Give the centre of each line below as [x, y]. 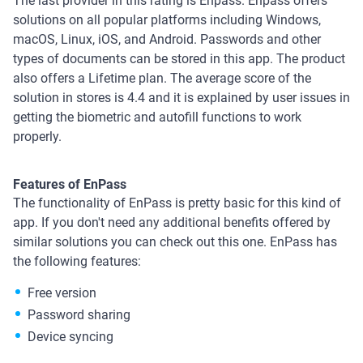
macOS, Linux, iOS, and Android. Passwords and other [167, 39]
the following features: [79, 261]
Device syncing [70, 336]
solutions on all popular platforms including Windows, [167, 19]
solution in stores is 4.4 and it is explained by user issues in [181, 97]
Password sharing [79, 314]
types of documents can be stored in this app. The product [179, 58]
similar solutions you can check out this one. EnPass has [175, 241]
